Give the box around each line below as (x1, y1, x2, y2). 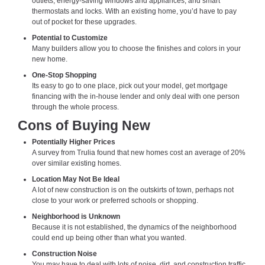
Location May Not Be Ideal (32, 174, 119, 183)
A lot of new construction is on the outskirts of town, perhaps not (32, 185, 234, 194)
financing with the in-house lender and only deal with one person (32, 92, 240, 101)
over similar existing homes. (32, 159, 121, 167)
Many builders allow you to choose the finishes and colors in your (32, 44, 241, 53)
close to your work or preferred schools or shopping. (32, 196, 198, 205)
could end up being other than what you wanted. (32, 233, 186, 242)
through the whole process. (32, 103, 119, 112)
